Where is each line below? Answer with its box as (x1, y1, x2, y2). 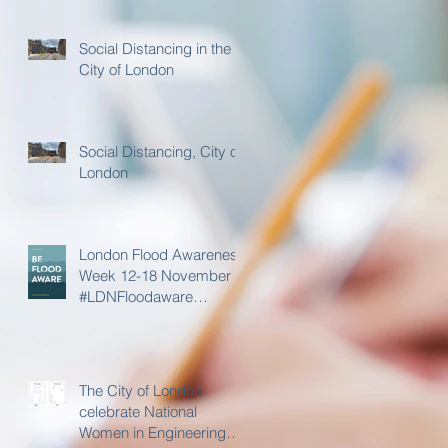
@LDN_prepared (79, 308, 190, 327)
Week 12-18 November (79, 266, 231, 285)
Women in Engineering (79, 423, 226, 442)
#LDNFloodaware (79, 287, 193, 306)
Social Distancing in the (79, 39, 231, 58)
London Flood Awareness (79, 245, 246, 264)
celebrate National (79, 402, 197, 421)
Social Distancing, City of (79, 142, 242, 161)
